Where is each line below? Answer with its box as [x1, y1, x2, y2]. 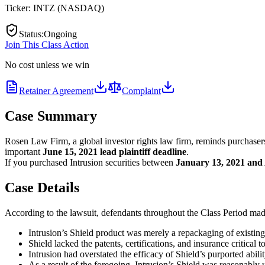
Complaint [122, 85, 161, 96]
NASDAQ [60, 2, 101, 13]
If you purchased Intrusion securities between [5, 157, 176, 167]
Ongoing [44, 28, 77, 39]
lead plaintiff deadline [100, 146, 186, 157]
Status [19, 28, 41, 39]
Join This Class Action [5, 39, 89, 50]
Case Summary [5, 108, 97, 124]
